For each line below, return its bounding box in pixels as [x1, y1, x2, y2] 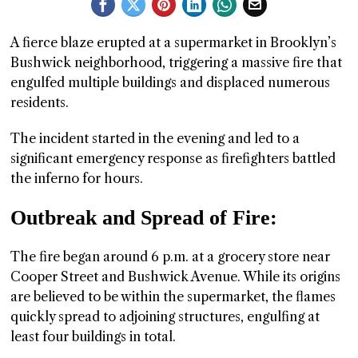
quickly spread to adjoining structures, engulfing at [10, 308, 320, 325]
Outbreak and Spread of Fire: [10, 206, 278, 230]
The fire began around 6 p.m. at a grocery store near [10, 249, 331, 265]
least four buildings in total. [10, 328, 180, 345]
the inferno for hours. [10, 170, 144, 187]
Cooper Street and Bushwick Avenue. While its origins [10, 268, 341, 285]
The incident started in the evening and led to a [10, 130, 300, 147]
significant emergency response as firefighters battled [10, 150, 336, 167]
